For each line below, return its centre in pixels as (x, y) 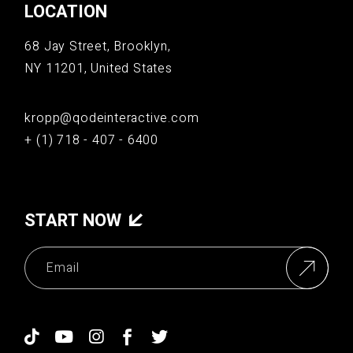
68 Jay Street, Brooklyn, (98, 46)
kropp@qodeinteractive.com (112, 118)
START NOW (75, 221)
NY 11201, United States (98, 69)
